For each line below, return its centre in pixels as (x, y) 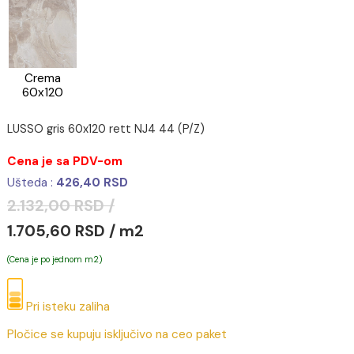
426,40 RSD (102, 281)
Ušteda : (35, 281)
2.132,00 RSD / (68, 307)
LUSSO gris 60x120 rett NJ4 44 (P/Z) (118, 222)
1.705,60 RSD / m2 (84, 335)
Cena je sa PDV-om (72, 258)
